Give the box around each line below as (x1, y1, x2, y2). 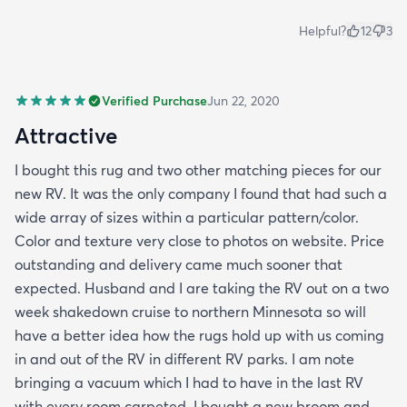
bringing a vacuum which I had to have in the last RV (15, 372, 363, 392)
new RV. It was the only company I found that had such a (15, 184, 387, 203)
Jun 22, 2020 (207, 92, 280, 109)
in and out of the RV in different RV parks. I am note (15, 349, 354, 368)
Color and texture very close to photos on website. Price (15, 231, 384, 250)
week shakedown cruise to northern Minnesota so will (15, 302, 366, 321)
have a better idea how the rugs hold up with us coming (15, 325, 384, 344)
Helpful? (299, 22, 346, 39)
